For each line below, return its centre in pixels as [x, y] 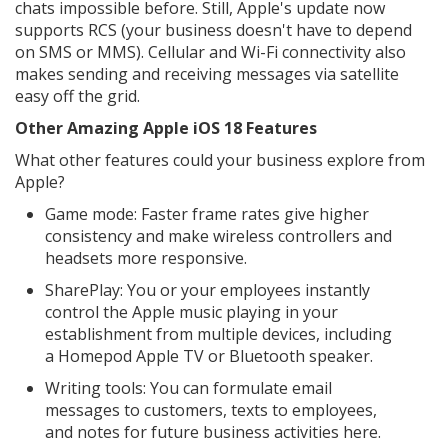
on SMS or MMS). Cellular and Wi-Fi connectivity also [210, 52]
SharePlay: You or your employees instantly [207, 290]
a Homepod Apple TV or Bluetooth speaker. [211, 356]
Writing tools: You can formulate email [188, 388]
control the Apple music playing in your [191, 312]
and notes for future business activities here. [213, 432]
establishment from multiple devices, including [218, 334]
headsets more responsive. [146, 258]
